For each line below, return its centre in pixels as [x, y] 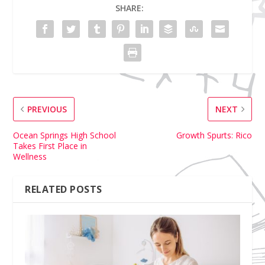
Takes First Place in [50, 146]
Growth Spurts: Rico [214, 135]
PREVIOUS [47, 109]
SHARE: [130, 8]
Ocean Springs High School [65, 135]
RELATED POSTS [64, 190]
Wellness [30, 157]
